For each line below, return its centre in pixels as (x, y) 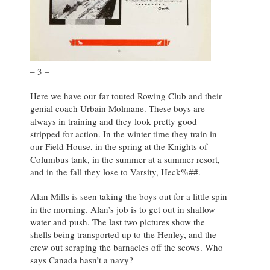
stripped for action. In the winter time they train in (124, 134)
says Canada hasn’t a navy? (82, 260)
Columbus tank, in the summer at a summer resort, (125, 159)
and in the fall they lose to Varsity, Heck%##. (115, 172)
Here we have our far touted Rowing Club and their (126, 96)
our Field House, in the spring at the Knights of (119, 147)
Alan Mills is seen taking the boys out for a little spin (129, 197)
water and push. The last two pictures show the (118, 222)
